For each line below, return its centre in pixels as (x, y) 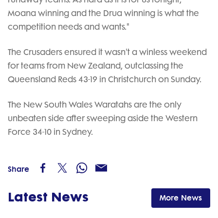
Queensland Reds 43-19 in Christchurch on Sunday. (105, 79)
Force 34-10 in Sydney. (50, 132)
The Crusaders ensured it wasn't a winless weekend (107, 52)
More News (181, 198)
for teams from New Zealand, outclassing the (96, 65)
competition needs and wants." (69, 27)
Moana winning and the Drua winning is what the (103, 13)
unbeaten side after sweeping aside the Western (103, 118)
